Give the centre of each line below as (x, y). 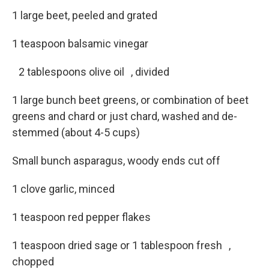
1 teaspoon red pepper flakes (85, 217)
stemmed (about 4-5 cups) (79, 132)
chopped (33, 261)
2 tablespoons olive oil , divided (91, 72)
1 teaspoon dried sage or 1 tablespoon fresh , (121, 245)
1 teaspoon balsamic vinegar (80, 44)
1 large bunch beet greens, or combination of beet (130, 100)
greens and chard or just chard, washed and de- (125, 116)
